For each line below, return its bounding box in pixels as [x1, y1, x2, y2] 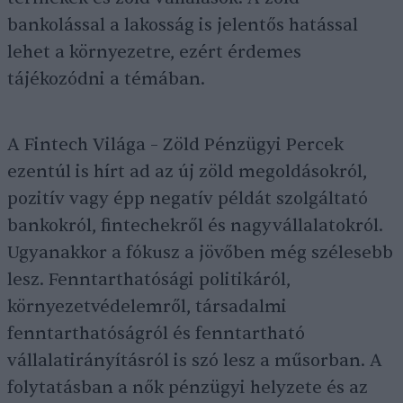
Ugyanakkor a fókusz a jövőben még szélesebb [7, 242, 393, 264]
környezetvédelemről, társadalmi [7, 296, 287, 318]
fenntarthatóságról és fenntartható [7, 323, 305, 345]
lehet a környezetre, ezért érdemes [7, 41, 301, 63]
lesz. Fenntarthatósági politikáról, [7, 269, 291, 291]
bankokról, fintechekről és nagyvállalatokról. [7, 215, 383, 237]
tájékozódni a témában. [7, 68, 205, 90]
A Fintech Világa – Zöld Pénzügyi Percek [7, 134, 344, 156]
